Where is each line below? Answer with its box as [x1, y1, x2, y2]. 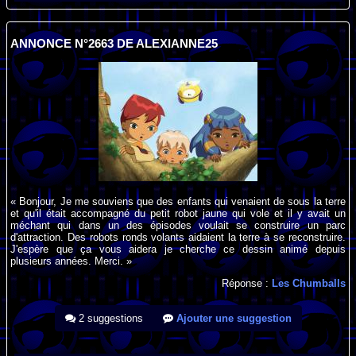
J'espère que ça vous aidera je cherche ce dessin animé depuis [10, 243, 346, 256]
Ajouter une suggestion [172, 312, 292, 325]
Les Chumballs [271, 277, 346, 290]
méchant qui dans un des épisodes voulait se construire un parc [10, 219, 346, 232]
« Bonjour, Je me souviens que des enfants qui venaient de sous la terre [10, 195, 346, 208]
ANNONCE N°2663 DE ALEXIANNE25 [10, 37, 219, 51]
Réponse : [221, 277, 272, 290]
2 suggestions [75, 312, 143, 325]
